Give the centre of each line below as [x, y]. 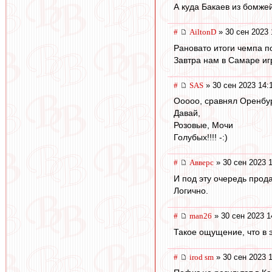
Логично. [191, 190]
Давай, [187, 113]
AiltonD [203, 32]
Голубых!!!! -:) [201, 138]
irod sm [202, 257]
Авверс [202, 163]
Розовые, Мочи [203, 125]
